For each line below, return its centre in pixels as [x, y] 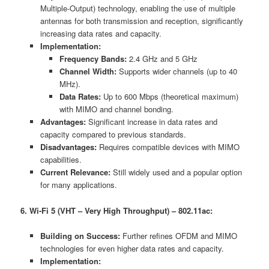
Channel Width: [88, 71]
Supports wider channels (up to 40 [177, 71]
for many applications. [78, 185]
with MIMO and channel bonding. [117, 109]
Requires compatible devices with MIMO [168, 147]
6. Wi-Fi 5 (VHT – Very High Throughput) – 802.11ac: [117, 210]
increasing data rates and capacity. [101, 34]
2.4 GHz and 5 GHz [162, 59]
